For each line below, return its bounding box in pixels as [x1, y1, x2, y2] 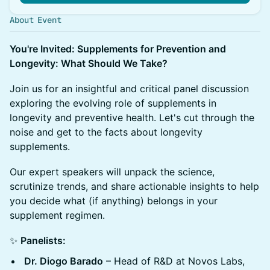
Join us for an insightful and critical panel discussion [10, 83, 249, 95]
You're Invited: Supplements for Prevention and [10, 43, 226, 55]
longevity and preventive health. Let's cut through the [10, 111, 254, 124]
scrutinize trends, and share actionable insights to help [10, 180, 259, 192]
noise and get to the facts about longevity [10, 126, 202, 138]
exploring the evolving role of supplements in [10, 97, 216, 109]
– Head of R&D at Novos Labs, [103, 255, 245, 267]
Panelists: [20, 234, 66, 246]
